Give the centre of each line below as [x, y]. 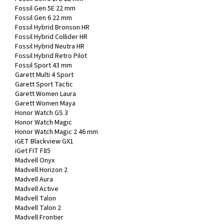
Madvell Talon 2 [38, 208]
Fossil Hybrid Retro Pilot [51, 56]
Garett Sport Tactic [44, 85]
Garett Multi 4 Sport [44, 75]
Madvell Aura [34, 180]
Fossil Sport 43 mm [43, 66]
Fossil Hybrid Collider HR [51, 37]
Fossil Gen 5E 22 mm [45, 9]
